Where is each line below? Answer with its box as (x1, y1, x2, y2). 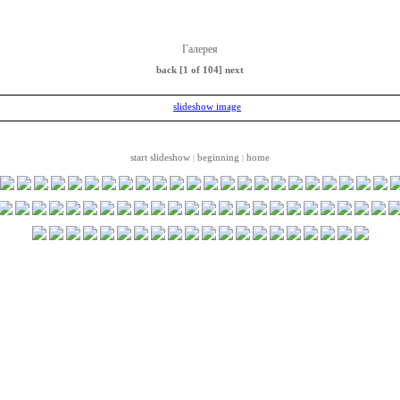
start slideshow (130, 152, 190, 162)
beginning (197, 152, 239, 162)
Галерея (182, 43, 218, 55)
